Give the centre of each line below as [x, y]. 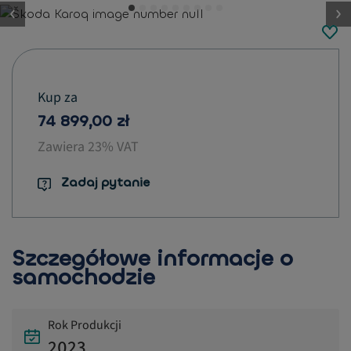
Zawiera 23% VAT [88, 147]
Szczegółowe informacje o [152, 259]
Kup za [58, 98]
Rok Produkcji [85, 326]
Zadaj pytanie [105, 183]
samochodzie [83, 278]
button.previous [57, 22]
